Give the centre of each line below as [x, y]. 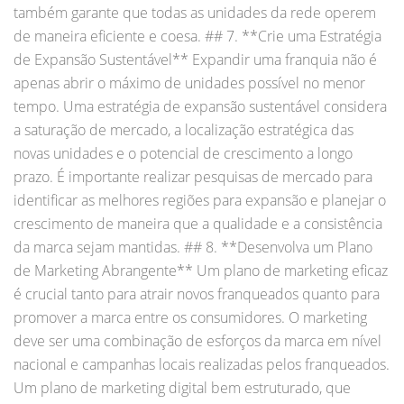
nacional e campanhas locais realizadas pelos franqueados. [202, 364]
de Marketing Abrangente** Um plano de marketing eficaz [201, 270]
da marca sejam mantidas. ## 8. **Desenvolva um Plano [193, 247]
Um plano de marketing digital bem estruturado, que [182, 387]
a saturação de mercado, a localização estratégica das [184, 129]
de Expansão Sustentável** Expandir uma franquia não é [195, 59]
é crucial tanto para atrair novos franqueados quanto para [197, 294]
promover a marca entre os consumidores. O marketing [190, 317]
